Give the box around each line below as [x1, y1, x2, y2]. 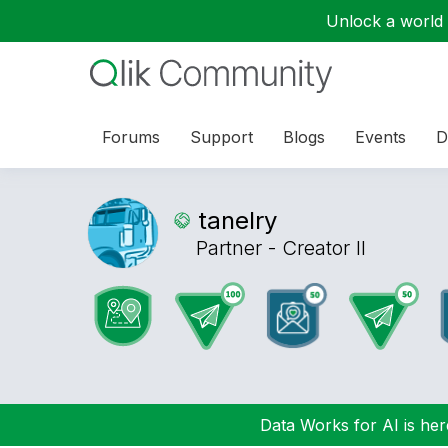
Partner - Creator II [196, 236, 366, 260]
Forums [102, 126, 160, 147]
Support [190, 126, 253, 147]
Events [355, 126, 406, 147]
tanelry [198, 206, 277, 235]
